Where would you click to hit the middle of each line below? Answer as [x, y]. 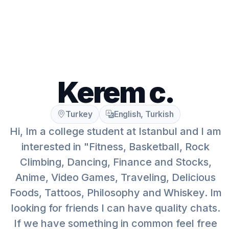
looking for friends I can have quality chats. [116, 208]
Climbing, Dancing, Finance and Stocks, [116, 162]
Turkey [79, 114]
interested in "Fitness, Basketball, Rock [116, 147]
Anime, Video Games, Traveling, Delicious [116, 177]
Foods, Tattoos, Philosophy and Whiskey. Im [116, 193]
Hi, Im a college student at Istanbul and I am [116, 131]
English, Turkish [144, 114]
